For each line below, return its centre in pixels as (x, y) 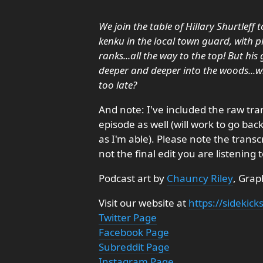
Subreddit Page (134, 247)
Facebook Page (134, 232)
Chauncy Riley (200, 178)
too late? (118, 85)
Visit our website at (144, 203)
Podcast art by (133, 178)
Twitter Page (128, 218)
